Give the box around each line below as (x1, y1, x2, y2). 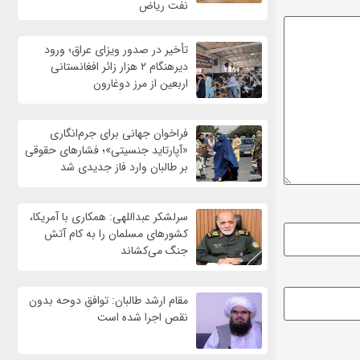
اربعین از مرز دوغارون (92, 75, 188, 93)
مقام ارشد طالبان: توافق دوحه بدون (28, 292, 188, 310)
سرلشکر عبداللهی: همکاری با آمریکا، (29, 208, 188, 227)
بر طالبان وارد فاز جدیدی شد (59, 158, 188, 177)
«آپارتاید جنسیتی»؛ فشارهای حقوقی (24, 141, 188, 160)
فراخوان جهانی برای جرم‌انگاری (49, 125, 188, 143)
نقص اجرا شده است (96, 309, 188, 327)
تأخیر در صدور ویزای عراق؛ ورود (43, 41, 188, 59)
